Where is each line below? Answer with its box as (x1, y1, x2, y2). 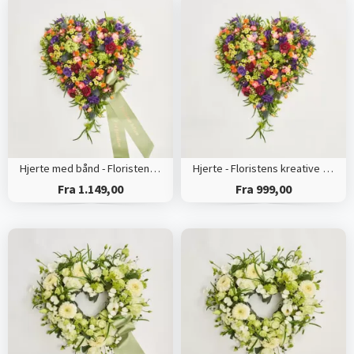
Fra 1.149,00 (57, 181, 123, 198)
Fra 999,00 (235, 181, 292, 198)
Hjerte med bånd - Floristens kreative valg (149, 161, 160, 176)
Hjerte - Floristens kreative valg (322, 161, 333, 176)
